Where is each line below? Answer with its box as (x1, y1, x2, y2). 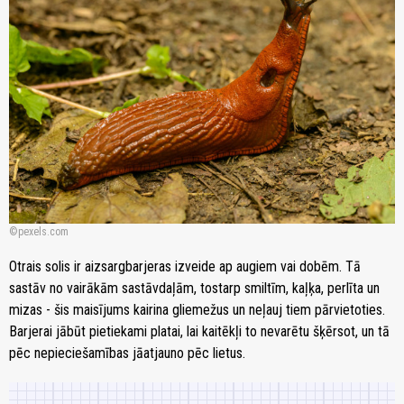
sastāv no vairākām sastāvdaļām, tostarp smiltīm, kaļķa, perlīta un (9, 280, 380, 298)
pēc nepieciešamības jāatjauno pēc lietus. (9, 344, 245, 363)
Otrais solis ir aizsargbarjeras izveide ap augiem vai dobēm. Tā (9, 258, 361, 276)
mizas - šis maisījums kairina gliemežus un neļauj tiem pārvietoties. (9, 301, 385, 319)
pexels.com (18, 225, 69, 239)
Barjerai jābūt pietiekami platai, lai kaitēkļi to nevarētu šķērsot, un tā (9, 323, 390, 341)
